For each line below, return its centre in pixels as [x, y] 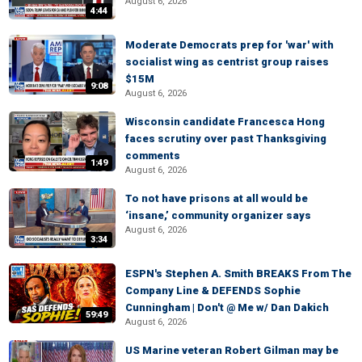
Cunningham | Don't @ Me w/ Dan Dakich [227, 307]
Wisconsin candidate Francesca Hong [225, 122]
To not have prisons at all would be [217, 198]
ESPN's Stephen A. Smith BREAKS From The [238, 274]
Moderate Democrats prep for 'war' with [229, 45]
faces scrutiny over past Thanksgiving [226, 139]
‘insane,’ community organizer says [218, 215]
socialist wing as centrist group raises [227, 62]
